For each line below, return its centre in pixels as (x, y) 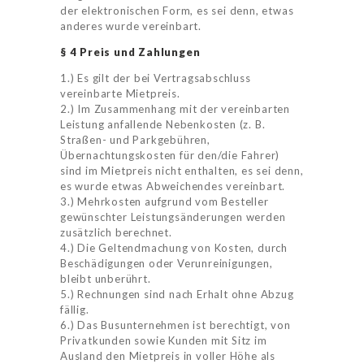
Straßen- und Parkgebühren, (135, 140)
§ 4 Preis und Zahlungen (130, 52)
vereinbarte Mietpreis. (120, 94)
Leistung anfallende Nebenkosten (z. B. (163, 125)
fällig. (75, 310)
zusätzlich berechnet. (116, 233)
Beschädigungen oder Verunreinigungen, (167, 264)
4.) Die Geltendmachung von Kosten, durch (174, 248)
